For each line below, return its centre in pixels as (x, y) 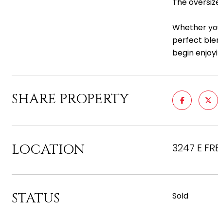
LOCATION (48, 150)
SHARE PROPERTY (70, 99)
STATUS (36, 198)
